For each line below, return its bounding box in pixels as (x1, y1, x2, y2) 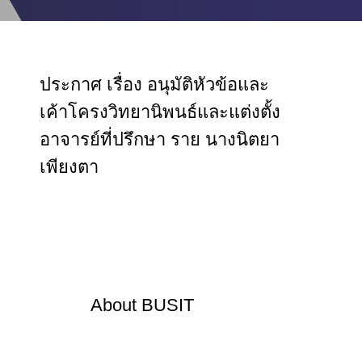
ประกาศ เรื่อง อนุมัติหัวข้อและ (39, 74, 269, 95)
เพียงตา (39, 157, 99, 177)
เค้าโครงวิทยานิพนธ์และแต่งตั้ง (39, 102, 280, 122)
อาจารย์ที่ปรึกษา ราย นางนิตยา (39, 129, 280, 149)
